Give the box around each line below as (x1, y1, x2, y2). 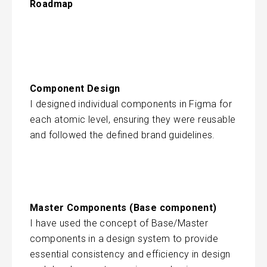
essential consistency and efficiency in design (30, 248, 231, 260)
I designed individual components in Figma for (30, 98, 232, 110)
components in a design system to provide (30, 232, 218, 244)
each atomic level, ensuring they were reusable (30, 113, 236, 125)
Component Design (30, 82, 120, 94)
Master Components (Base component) (30, 201, 217, 213)
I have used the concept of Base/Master (30, 217, 209, 229)
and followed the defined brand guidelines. (30, 129, 215, 141)
